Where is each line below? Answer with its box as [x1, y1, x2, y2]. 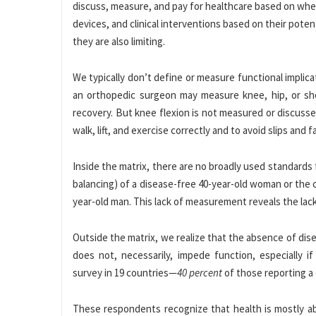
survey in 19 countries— [73, 265, 177, 279]
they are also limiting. [73, 34, 165, 48]
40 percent [177, 265, 222, 279]
